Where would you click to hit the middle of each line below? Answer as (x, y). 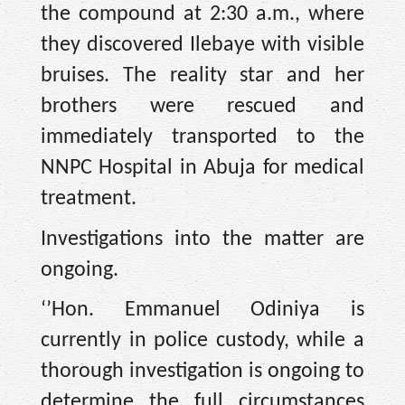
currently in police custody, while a (202, 341)
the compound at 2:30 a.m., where (202, 14)
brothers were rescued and (202, 106)
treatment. (89, 198)
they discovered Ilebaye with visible (202, 45)
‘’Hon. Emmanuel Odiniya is (202, 311)
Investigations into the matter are (202, 239)
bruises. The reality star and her (202, 75)
